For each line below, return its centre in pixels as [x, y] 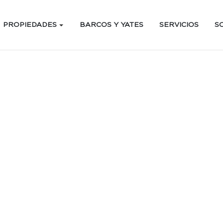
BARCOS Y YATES [111, 25]
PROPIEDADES [31, 25]
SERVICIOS [179, 25]
